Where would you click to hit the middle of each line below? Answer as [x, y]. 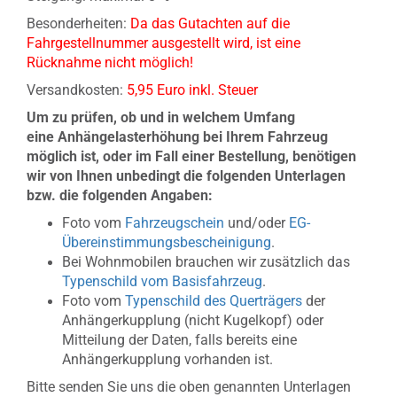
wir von [51, 176]
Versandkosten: [77, 90]
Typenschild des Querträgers [214, 301]
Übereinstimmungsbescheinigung [167, 242]
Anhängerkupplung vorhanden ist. [167, 359]
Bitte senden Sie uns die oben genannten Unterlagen [189, 387]
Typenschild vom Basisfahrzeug [162, 281]
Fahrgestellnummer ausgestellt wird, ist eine [163, 43]
